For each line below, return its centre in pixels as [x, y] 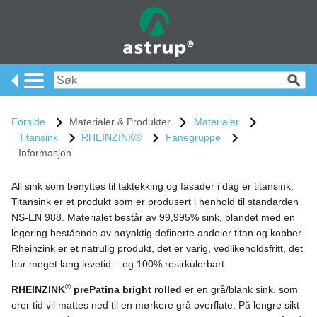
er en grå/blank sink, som [240, 290]
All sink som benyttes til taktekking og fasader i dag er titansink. [152, 186]
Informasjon [45, 153]
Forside [28, 122]
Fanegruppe [193, 138]
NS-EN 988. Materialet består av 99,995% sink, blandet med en [153, 218]
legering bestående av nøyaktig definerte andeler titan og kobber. [157, 233]
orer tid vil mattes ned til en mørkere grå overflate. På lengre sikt [155, 305]
